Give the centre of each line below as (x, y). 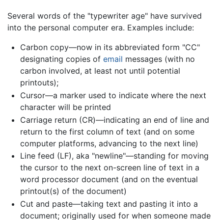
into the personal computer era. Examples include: (101, 28)
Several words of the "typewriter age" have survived (105, 16)
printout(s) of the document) (73, 191)
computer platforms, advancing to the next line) (109, 143)
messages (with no (159, 59)
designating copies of (61, 59)
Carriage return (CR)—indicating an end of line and (114, 120)
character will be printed (65, 107)
